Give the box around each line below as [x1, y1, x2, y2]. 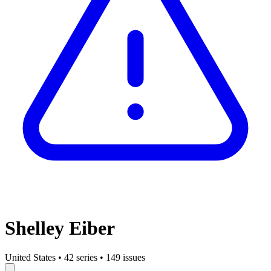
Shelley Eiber [5, 217, 115, 239]
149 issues [106, 252, 145, 263]
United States [5, 252, 56, 263]
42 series [64, 252, 97, 263]
